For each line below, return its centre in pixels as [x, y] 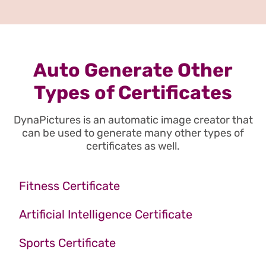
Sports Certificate [67, 243]
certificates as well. [133, 146]
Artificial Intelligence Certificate [106, 215]
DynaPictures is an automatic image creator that [133, 120]
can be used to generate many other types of [133, 133]
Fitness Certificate [69, 186]
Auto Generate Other [133, 70]
